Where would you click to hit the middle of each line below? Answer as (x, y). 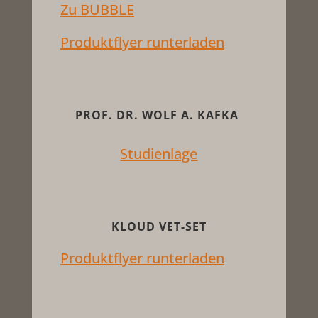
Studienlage (159, 154)
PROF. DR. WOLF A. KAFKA (159, 115)
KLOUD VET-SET (159, 227)
